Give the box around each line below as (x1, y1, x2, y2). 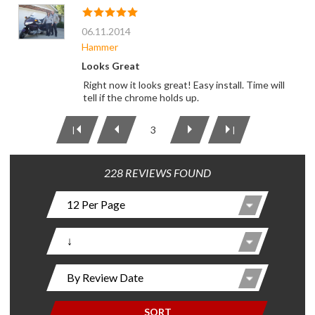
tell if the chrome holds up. (82, 91, 199, 104)
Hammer (81, 41, 118, 53)
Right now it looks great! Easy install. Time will (82, 79, 285, 91)
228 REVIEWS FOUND (104, 166, 211, 180)
